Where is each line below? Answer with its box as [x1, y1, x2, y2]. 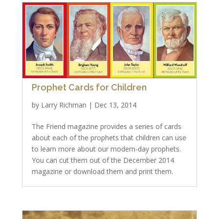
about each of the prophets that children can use [31, 133, 186, 142]
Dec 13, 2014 [94, 100, 136, 109]
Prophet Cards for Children [31, 82, 147, 92]
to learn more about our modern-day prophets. [31, 144, 181, 153]
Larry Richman [41, 100, 87, 109]
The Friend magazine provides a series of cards [31, 122, 181, 131]
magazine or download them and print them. [31, 167, 173, 176]
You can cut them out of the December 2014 [31, 155, 174, 165]
